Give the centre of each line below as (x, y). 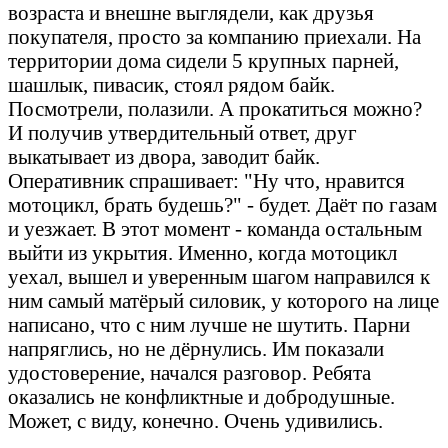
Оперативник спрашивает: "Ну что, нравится (206, 180)
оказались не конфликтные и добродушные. (201, 396)
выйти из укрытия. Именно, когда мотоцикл (202, 252)
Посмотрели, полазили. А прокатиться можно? (215, 108)
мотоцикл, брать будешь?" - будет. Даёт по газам (222, 204)
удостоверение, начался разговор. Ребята (189, 372)
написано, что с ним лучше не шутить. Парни (209, 324)
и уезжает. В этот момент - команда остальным (215, 228)
